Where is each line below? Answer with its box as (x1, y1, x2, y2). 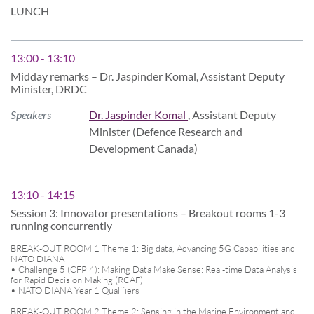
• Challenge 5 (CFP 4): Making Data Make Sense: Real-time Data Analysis (11, 263, 297, 275)
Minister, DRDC (11, 82, 87, 95)
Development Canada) (89, 141, 198, 155)
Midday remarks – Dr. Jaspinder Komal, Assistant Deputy (11, 69, 285, 83)
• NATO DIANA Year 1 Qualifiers (11, 284, 139, 296)
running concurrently (11, 219, 112, 232)
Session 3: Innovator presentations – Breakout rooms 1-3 (11, 206, 285, 219)
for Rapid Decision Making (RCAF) (11, 273, 143, 285)
